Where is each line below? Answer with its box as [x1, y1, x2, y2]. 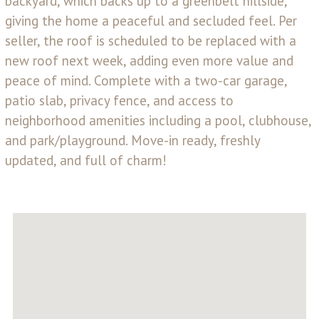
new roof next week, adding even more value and [5, 51, 293, 69]
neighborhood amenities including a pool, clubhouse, [5, 111, 311, 129]
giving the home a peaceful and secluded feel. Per [5, 11, 297, 29]
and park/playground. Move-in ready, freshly [5, 131, 260, 149]
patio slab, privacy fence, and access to [5, 91, 234, 109]
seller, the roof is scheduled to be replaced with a [5, 31, 296, 49]
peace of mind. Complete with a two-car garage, [5, 71, 287, 89]
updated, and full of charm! [5, 151, 167, 169]
